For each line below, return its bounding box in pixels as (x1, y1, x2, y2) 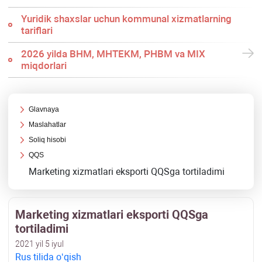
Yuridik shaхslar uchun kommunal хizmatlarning (20, 13, 232, 25)
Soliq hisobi (29, 136, 67, 144)
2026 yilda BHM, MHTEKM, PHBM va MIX (20, 48, 205, 60)
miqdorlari (20, 60, 67, 72)
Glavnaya (29, 105, 60, 114)
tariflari (20, 25, 53, 37)
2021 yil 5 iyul (15, 239, 64, 249)
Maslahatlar (29, 120, 67, 129)
